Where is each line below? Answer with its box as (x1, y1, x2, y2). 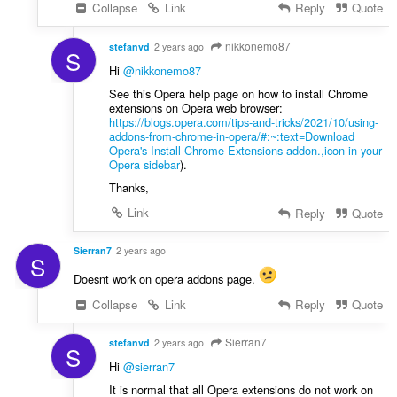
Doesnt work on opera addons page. (73, 269, 259, 287)
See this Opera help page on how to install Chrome (108, 84, 368, 102)
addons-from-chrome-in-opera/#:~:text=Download (108, 127, 354, 144)
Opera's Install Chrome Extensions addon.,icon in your (108, 141, 382, 159)
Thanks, (108, 178, 149, 196)
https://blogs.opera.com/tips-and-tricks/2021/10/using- (108, 113, 378, 130)
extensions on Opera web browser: (108, 98, 283, 116)
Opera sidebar (108, 155, 180, 173)
